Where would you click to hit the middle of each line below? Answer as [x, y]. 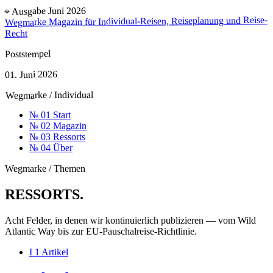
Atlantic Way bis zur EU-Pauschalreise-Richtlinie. [101, 231]
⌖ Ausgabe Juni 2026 [45, 11]
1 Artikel [51, 252]
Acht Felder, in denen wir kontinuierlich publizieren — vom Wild [130, 220]
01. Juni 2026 [31, 74]
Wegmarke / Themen [45, 168]
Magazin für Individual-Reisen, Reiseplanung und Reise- [158, 21]
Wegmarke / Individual [49, 95]
